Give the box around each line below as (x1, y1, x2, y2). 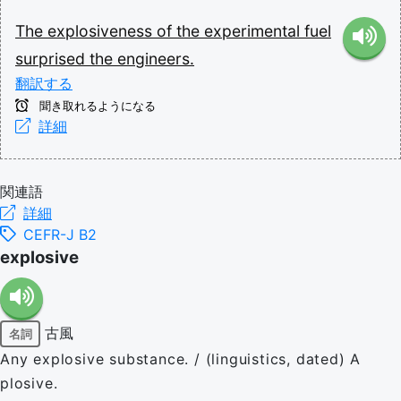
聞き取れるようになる (36, 99, 156, 113)
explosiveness (47, 21, 157, 40)
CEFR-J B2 (23, 226, 97, 243)
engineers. (117, 49, 194, 68)
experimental (204, 21, 304, 40)
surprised (15, 49, 90, 68)
